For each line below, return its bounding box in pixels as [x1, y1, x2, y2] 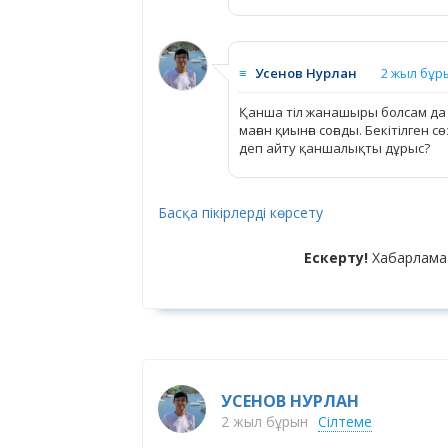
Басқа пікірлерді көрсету [158, 203, 323, 222]
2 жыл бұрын [221, 412, 308, 431]
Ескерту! [304, 248, 369, 267]
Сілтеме [318, 412, 372, 431]
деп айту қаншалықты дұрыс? [239, 139, 430, 157]
